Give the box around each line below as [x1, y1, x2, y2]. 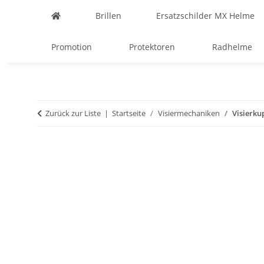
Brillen [95, 10, 121, 21]
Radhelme [212, 41, 252, 52]
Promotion [51, 41, 92, 52]
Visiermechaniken [158, 108, 220, 118]
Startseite [112, 108, 146, 118]
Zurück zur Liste [45, 108, 101, 118]
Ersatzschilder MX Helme [156, 10, 255, 21]
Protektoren [128, 41, 175, 52]
